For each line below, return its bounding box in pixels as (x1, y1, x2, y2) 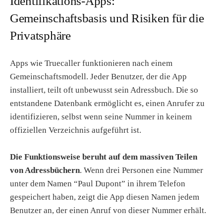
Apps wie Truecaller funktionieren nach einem (10, 58, 172, 68)
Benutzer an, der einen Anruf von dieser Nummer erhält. (10, 205, 206, 215)
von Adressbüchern (10, 165, 80, 175)
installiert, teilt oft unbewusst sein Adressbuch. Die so (10, 85, 198, 95)
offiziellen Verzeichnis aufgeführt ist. (10, 125, 141, 135)
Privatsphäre (10, 28, 71, 42)
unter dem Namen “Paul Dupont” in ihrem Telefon (10, 178, 185, 188)
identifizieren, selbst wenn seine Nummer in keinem (10, 111, 192, 121)
